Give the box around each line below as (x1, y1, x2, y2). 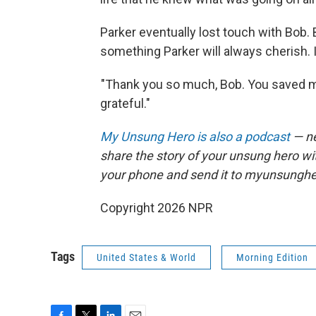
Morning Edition (236, 252, 308, 263)
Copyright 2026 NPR (100, 200, 213, 215)
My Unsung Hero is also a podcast (100, 129, 290, 144)
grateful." (100, 96, 150, 111)
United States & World (97, 252, 196, 263)
